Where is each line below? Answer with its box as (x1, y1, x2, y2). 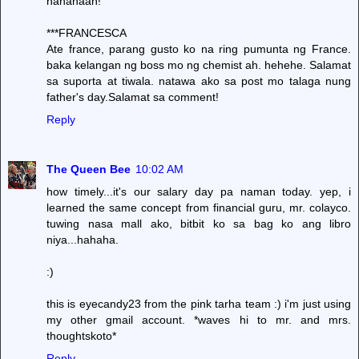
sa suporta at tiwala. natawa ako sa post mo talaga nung (46, 74, 351, 87)
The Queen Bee (46, 162, 131, 175)
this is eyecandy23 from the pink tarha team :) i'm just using (46, 296, 351, 310)
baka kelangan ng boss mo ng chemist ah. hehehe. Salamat (46, 58, 351, 71)
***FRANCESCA (46, 26, 127, 39)
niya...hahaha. (46, 232, 119, 246)
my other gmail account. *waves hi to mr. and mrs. (46, 313, 351, 326)
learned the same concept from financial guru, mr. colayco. (46, 200, 351, 214)
